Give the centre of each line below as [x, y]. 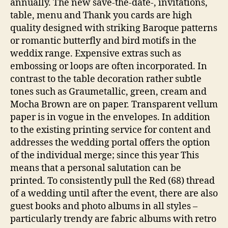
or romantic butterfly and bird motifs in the [103, 41]
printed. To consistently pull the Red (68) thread [112, 181]
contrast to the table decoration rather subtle [106, 79]
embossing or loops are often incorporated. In [109, 66]
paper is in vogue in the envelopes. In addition [110, 117]
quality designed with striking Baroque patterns [114, 28]
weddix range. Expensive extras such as [96, 54]
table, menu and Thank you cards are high [101, 16]
